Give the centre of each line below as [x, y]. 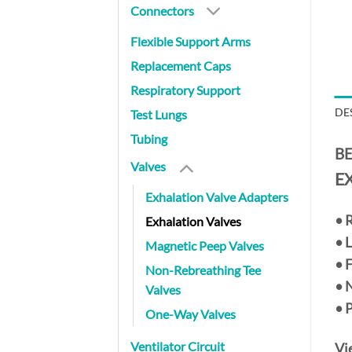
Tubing [149, 139]
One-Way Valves [191, 313]
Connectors [162, 11]
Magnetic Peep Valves [205, 245]
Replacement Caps [181, 66]
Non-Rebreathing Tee [203, 269]
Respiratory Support [185, 90]
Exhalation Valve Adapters [217, 196]
